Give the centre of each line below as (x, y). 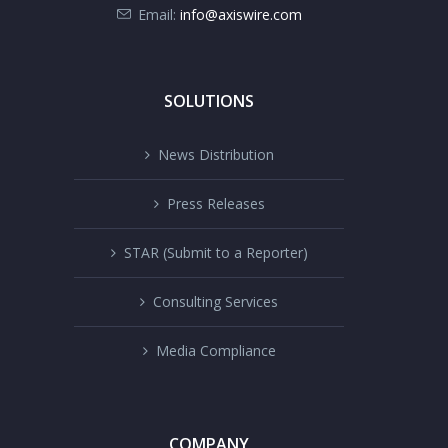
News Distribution (215, 154)
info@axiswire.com (240, 14)
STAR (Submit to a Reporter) (215, 252)
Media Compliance (215, 350)
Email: (156, 14)
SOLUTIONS (209, 101)
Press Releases (215, 203)
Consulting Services (215, 301)
